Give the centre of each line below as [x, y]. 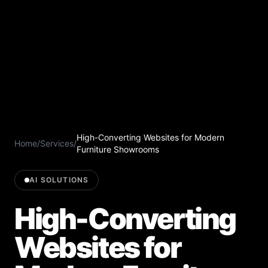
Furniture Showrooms [118, 149]
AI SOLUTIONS [59, 179]
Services [57, 143]
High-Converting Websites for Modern [150, 137]
